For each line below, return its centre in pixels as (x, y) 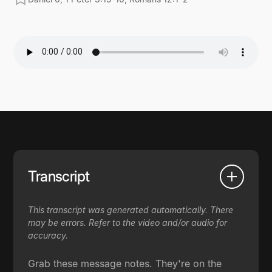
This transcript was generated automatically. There (131, 209)
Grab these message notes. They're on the (125, 263)
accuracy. (48, 235)
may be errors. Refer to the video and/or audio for (128, 222)
